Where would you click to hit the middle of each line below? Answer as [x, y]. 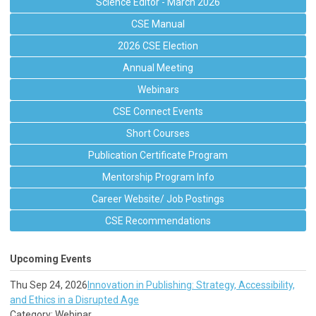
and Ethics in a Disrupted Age [74, 300]
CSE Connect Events [158, 111]
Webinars [158, 90]
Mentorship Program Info [158, 177]
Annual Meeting [158, 68]
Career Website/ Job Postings [158, 199]
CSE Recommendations [158, 221]
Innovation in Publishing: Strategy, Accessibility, [191, 285]
